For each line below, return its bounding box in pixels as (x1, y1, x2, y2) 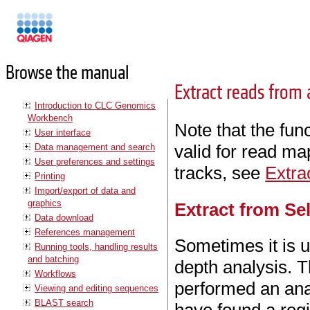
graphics (28, 197, 62, 208)
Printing (35, 170, 65, 181)
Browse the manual (6, 61, 129, 86)
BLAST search (35, 297, 93, 308)
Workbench (28, 112, 73, 123)
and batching (28, 253, 79, 264)
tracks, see (174, 163, 266, 184)
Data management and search (35, 141, 155, 152)
